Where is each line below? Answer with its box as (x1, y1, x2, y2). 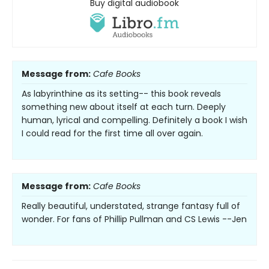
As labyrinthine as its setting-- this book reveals (22, 88, 221, 100)
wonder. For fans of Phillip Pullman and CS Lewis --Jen (22, 213, 247, 226)
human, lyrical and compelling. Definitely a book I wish (22, 114, 247, 127)
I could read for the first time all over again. (22, 127, 203, 140)
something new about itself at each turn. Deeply (22, 101, 226, 113)
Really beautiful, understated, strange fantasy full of (22, 200, 240, 213)
